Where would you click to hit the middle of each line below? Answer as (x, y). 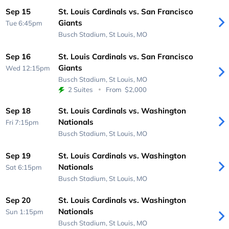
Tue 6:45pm (24, 23)
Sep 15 (18, 12)
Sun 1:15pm (25, 212)
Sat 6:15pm (24, 167)
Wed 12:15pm (28, 68)
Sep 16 (18, 56)
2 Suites (81, 89)
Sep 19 (18, 155)
